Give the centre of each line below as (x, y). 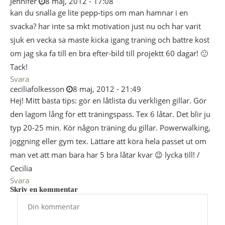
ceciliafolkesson (37, 89)
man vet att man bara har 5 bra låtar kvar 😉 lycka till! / (105, 155)
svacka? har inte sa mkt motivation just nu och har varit (105, 26)
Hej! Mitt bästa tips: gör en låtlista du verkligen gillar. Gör (108, 100)
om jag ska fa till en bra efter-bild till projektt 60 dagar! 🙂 (109, 53)
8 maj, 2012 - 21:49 (107, 89)
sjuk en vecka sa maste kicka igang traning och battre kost (110, 40)
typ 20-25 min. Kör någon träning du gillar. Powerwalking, (110, 128)
